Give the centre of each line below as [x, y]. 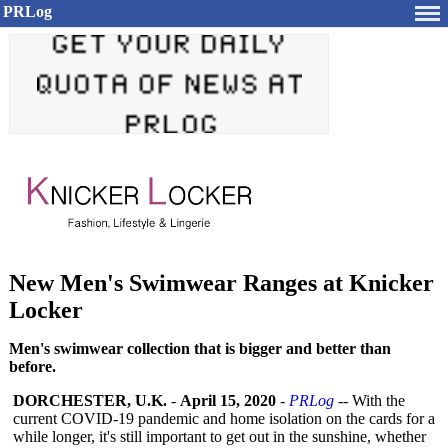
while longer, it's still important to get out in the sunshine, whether [219, 436]
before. [32, 366]
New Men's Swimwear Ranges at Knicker [221, 283]
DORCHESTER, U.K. [90, 400]
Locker [46, 310]
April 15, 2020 [228, 400]
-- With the [369, 400]
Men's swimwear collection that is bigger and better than [200, 348]
